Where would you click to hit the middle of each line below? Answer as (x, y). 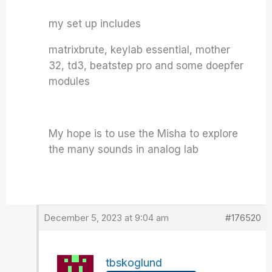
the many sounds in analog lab (124, 149)
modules (70, 81)
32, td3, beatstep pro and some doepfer (146, 66)
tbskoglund (134, 263)
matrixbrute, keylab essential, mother (140, 50)
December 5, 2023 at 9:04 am (107, 218)
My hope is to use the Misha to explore (144, 134)
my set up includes (95, 24)
